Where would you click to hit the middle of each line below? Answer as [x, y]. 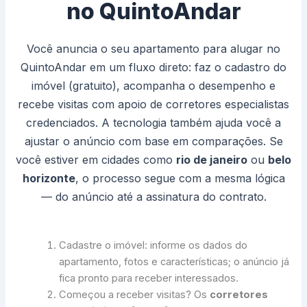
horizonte [49, 179]
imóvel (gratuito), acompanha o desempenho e [153, 86]
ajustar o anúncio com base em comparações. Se [153, 142]
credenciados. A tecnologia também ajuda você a [153, 123]
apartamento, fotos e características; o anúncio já [174, 262]
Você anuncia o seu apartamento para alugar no [153, 49]
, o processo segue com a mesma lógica [180, 179]
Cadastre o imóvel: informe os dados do [153, 246]
